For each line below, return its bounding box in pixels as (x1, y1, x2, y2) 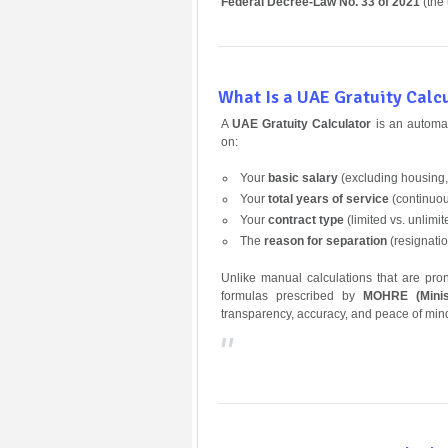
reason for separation (263, 233, 387, 248)
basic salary (267, 170, 338, 185)
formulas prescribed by (221, 288, 364, 303)
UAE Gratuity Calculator (232, 116, 372, 131)
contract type (267, 212, 344, 227)
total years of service (267, 191, 389, 206)
